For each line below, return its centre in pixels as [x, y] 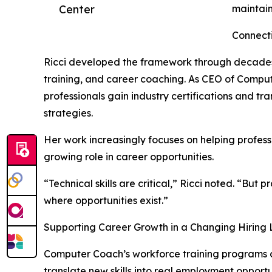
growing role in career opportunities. [129, 157]
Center [77, 9]
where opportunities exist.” [106, 201]
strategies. [68, 113]
